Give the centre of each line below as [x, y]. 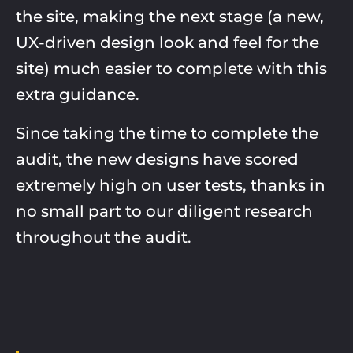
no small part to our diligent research [164, 211]
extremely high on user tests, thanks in [171, 185]
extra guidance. [78, 94]
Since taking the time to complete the [167, 133]
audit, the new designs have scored [157, 159]
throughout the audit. [104, 237]
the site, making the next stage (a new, [170, 16]
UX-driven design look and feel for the [167, 42]
